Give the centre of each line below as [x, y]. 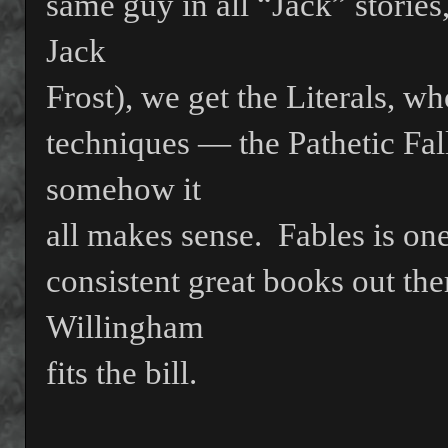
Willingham [125, 327]
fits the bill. [121, 373]
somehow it [123, 189]
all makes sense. [154, 235]
